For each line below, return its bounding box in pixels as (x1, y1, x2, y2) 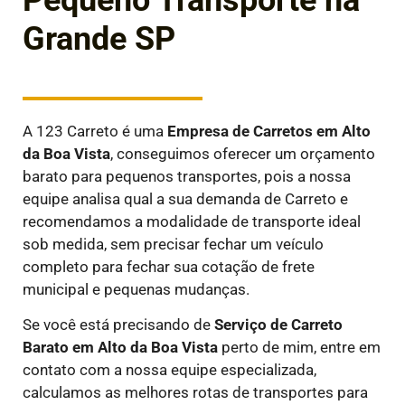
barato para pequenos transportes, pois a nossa (23, 166, 351, 185)
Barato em (23, 337, 98, 356)
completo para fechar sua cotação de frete (23, 257, 315, 276)
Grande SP (23, 20, 175, 59)
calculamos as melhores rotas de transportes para (23, 382, 368, 401)
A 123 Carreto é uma (23, 121, 167, 140)
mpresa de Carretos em (176, 121, 342, 140)
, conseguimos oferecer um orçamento (110, 144, 375, 163)
